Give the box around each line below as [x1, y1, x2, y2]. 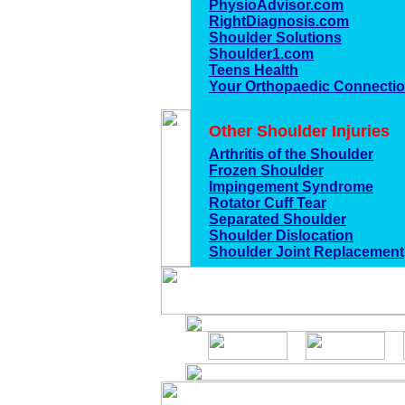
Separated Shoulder [209, 212, 346, 227]
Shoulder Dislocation [209, 228, 353, 243]
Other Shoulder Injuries [209, 122, 390, 140]
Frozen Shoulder [209, 163, 324, 178]
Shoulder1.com [209, 46, 314, 61]
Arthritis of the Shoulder [209, 146, 373, 162]
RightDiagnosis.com [209, 14, 349, 29]
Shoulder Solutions [209, 30, 342, 45]
